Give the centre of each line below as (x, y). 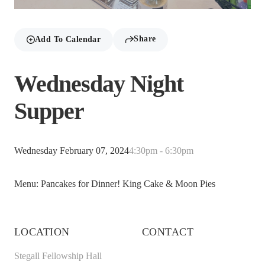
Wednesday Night (99, 84)
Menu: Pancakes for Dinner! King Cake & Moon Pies (115, 184)
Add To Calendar (68, 40)
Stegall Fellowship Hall (58, 256)
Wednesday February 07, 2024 (72, 151)
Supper (49, 111)
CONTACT (168, 232)
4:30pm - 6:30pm (161, 151)
